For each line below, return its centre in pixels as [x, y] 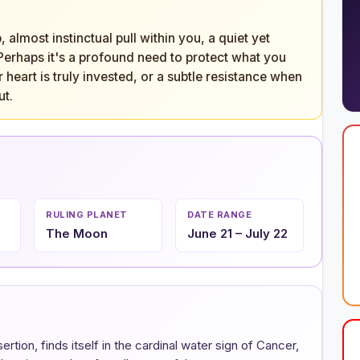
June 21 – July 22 [237, 233]
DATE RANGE [219, 214]
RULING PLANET [87, 214]
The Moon [77, 233]
